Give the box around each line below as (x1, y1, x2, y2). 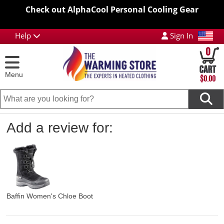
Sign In (167, 30, 193, 40)
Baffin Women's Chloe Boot (6, 192, 93, 200)
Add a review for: (6, 120, 113, 135)
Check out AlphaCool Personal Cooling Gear (25, 4, 198, 15)
